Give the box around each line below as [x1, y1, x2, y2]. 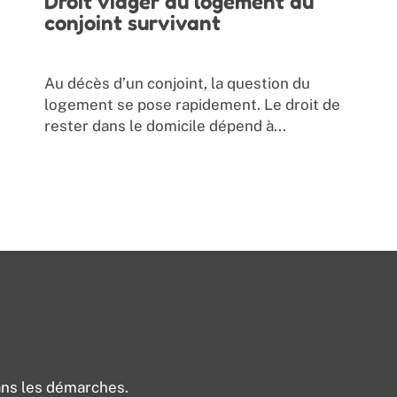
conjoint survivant [44, 10, 222, 36]
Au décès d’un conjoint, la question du [44, 74, 311, 93]
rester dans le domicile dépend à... [44, 117, 287, 136]
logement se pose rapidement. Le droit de [44, 96, 341, 114]
